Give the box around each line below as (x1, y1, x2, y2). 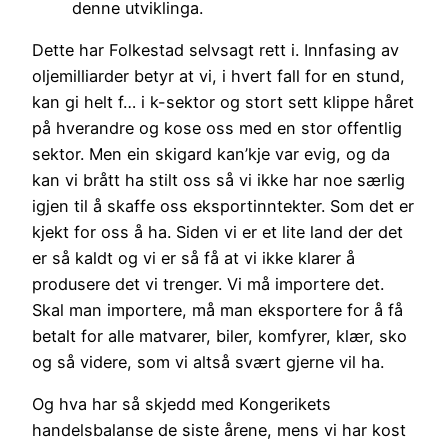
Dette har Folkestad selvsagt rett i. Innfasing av (32, 39, 399, 60)
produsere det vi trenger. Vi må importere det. (32, 273, 384, 294)
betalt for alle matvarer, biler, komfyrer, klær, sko (32, 325, 407, 346)
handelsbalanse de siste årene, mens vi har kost (32, 420, 406, 441)
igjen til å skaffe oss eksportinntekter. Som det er (32, 195, 414, 216)
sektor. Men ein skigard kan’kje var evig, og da (32, 143, 390, 164)
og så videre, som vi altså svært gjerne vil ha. (32, 351, 384, 372)
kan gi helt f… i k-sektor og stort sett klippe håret (32, 91, 414, 112)
